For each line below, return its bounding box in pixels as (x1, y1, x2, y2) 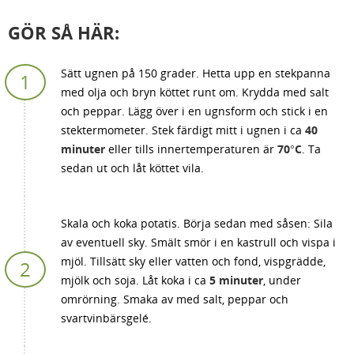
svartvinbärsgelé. (61, 311, 152, 326)
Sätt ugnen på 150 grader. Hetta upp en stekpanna (61, 66, 330, 81)
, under (263, 273, 301, 288)
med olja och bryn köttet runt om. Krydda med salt (61, 85, 329, 100)
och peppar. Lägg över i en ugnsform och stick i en (61, 104, 328, 119)
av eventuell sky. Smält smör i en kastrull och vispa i (61, 235, 336, 250)
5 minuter (209, 273, 263, 288)
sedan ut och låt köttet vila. (61, 160, 204, 175)
